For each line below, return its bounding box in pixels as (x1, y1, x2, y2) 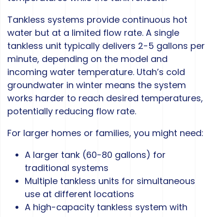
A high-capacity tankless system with (25, 201, 187, 214)
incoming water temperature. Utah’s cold (7, 66, 185, 78)
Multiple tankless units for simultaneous (25, 175, 195, 187)
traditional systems (25, 162, 108, 174)
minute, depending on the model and (7, 53, 168, 65)
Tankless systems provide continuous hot (7, 14, 187, 26)
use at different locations (25, 188, 134, 201)
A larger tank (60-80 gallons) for (25, 149, 166, 161)
